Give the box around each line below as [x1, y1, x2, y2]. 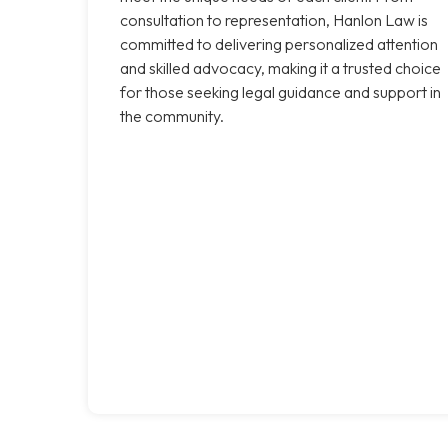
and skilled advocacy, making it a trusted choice [120, 57, 441, 78]
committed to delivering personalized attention [120, 33, 438, 54]
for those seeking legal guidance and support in [120, 81, 441, 102]
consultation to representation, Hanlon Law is [120, 9, 428, 30]
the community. [120, 105, 224, 126]
